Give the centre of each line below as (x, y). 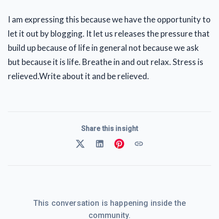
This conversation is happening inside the (109, 203)
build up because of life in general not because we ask (103, 48)
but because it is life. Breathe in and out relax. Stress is (106, 62)
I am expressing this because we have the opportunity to (109, 19)
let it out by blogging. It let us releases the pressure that (109, 33)
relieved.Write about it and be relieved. (78, 76)
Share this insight (109, 128)
